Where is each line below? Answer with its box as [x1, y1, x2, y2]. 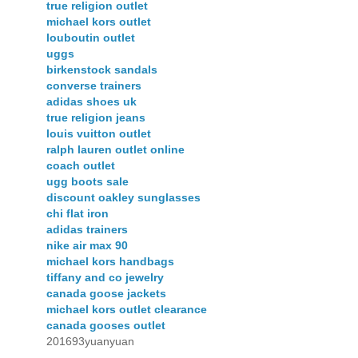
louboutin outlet [46, 31, 135, 45]
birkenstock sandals [46, 63, 157, 77]
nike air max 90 [46, 239, 128, 253]
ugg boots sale [46, 175, 129, 189]
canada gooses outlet [46, 319, 165, 332]
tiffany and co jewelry [46, 271, 164, 284]
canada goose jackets [46, 287, 166, 300]
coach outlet [46, 159, 115, 173]
